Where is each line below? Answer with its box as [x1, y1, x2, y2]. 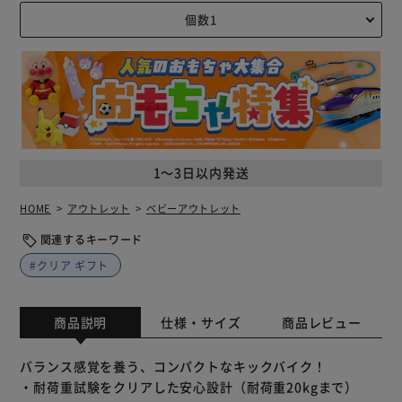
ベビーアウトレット [145, 200, 240, 215]
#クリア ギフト [30, 257, 109, 273]
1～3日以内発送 [153, 163, 249, 182]
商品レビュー [281, 312, 362, 331]
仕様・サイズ [161, 312, 241, 331]
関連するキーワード [39, 231, 144, 247]
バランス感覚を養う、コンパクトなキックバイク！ [20, 357, 327, 376]
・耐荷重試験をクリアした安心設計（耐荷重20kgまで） [20, 378, 359, 397]
